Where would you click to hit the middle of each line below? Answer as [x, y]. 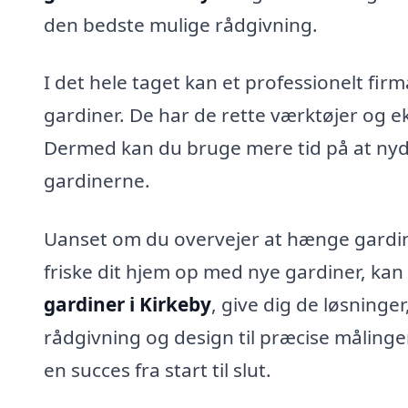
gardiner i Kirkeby [127, 305]
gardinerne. [97, 181]
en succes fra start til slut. [158, 370]
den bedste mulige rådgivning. [181, 24]
